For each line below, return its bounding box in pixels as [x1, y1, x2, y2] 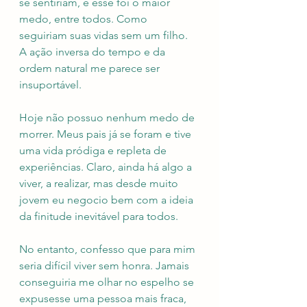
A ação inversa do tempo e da [19, 45, 168, 59]
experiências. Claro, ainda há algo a [19, 160, 195, 174]
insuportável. [19, 78, 82, 92]
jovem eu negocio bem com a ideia [19, 193, 196, 207]
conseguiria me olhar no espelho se [19, 275, 197, 289]
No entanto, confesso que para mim [19, 243, 198, 256]
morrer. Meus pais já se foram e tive [19, 127, 194, 141]
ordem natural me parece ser [19, 62, 162, 75]
